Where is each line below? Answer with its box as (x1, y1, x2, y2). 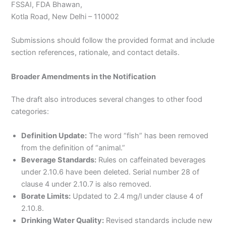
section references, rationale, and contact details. (11, 48, 180, 58)
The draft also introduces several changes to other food (11, 95, 203, 104)
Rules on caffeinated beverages (96, 155, 206, 164)
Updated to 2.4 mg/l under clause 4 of (71, 191, 203, 201)
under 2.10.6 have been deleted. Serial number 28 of (21, 167, 200, 177)
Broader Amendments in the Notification (11, 72, 156, 81)
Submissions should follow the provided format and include (11, 36, 215, 45)
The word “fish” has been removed (87, 131, 209, 140)
